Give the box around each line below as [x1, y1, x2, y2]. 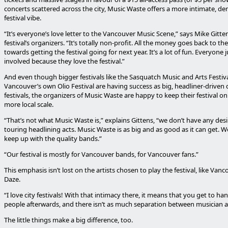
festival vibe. [4, 13, 41, 22]
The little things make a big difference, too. [4, 215, 133, 224]
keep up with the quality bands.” [4, 134, 102, 143]
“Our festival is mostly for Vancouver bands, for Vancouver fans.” [4, 150, 198, 159]
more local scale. [4, 100, 53, 109]
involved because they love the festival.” [4, 56, 125, 66]
